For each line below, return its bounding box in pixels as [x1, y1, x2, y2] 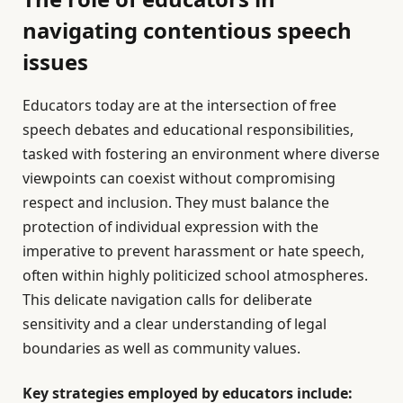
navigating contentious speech [22, 15, 352, 46]
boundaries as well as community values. [22, 338, 300, 359]
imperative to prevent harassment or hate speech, [22, 241, 364, 262]
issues [22, 47, 88, 77]
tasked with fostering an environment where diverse [22, 144, 380, 165]
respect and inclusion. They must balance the [22, 193, 329, 213]
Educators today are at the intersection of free [22, 95, 336, 116]
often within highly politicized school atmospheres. [22, 265, 368, 286]
